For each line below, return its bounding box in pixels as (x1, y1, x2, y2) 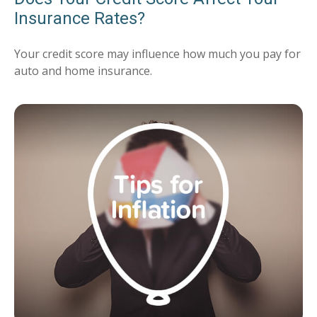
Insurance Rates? (14, 8, 145, 28)
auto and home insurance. (14, 62, 152, 79)
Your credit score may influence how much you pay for (14, 45, 301, 62)
